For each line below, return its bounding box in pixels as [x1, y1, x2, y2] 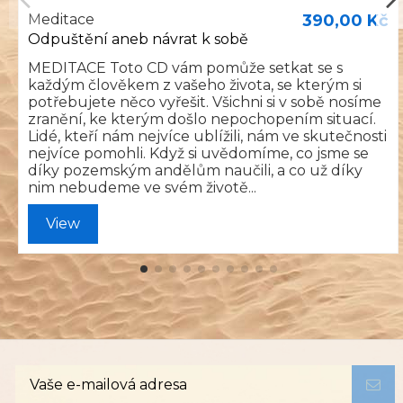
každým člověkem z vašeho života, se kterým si [28, 76, 362, 94]
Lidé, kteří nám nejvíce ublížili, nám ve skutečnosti [28, 127, 387, 145]
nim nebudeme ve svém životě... [28, 178, 256, 196]
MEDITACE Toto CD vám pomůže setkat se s [28, 58, 343, 76]
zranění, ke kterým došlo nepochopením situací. [28, 110, 376, 128]
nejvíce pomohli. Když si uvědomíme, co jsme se [28, 144, 369, 162]
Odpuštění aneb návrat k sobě [28, 30, 248, 48]
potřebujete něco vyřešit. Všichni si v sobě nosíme [28, 93, 381, 111]
